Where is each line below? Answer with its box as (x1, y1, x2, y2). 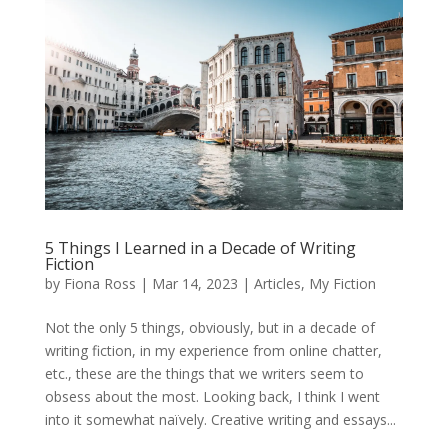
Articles (253, 274, 301, 294)
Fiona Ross (63, 274, 136, 294)
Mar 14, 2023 (151, 274, 238, 294)
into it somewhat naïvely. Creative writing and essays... (44, 410, 396, 430)
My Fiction (308, 274, 376, 294)
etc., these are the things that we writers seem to (44, 364, 364, 384)
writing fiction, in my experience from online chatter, (44, 341, 382, 361)
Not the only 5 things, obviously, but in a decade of (44, 318, 375, 338)
